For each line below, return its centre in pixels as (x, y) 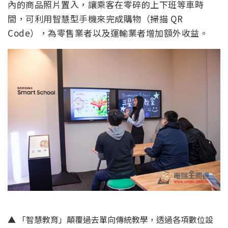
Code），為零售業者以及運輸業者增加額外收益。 (108, 33)
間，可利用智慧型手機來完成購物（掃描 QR (95, 19)
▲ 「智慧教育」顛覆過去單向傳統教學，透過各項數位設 (110, 219)
